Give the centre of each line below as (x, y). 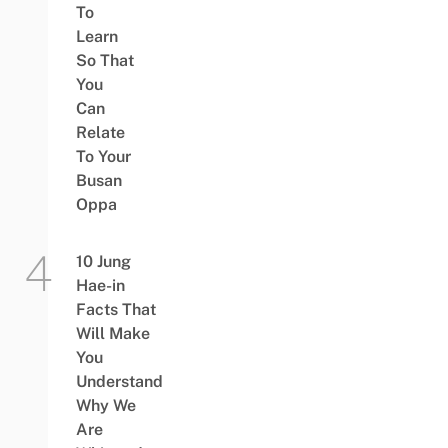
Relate (100, 133)
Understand (119, 382)
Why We (105, 406)
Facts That (115, 310)
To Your (103, 157)
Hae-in (100, 286)
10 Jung (103, 262)
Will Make (112, 334)
